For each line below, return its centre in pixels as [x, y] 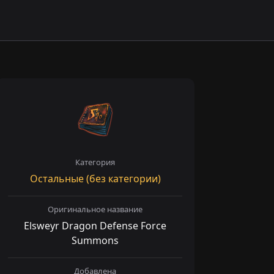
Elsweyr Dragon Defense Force [95, 225]
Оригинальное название [95, 209]
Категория [95, 162]
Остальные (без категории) [95, 178]
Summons [95, 240]
